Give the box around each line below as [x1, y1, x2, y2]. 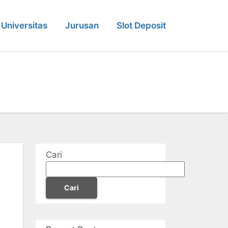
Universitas [1, 20, 47, 31]
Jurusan [65, 20, 99, 31]
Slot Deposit [117, 20, 166, 31]
